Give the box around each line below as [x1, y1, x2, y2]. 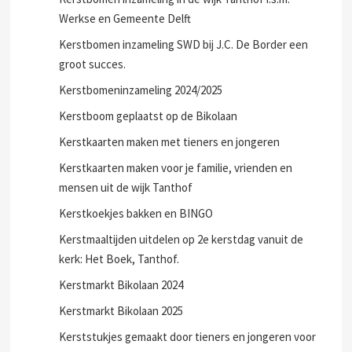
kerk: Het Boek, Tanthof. [59, 251, 180, 266]
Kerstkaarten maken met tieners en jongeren [59, 134, 280, 149]
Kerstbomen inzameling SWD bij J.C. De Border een [59, 37, 309, 52]
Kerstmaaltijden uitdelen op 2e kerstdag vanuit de [59, 232, 304, 247]
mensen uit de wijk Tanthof [59, 180, 193, 195]
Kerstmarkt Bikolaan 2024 [59, 277, 184, 292]
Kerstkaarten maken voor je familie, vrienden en [59, 160, 293, 175]
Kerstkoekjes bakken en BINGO [59, 206, 214, 221]
